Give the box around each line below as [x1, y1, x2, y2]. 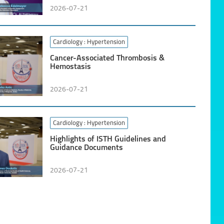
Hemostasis [49, 63, 91, 71]
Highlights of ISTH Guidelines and [49, 135, 166, 143]
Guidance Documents [49, 144, 123, 152]
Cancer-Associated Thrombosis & [49, 54, 164, 62]
